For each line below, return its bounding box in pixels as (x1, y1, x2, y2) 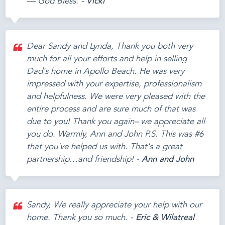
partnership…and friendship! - (27, 155, 142, 164)
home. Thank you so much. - (27, 213, 136, 222)
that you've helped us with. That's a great (27, 143, 183, 152)
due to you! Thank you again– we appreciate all (27, 118, 205, 127)
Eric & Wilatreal (136, 213, 195, 222)
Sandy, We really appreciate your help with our (27, 200, 202, 209)
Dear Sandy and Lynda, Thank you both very (27, 42, 193, 51)
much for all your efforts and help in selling (27, 55, 187, 64)
